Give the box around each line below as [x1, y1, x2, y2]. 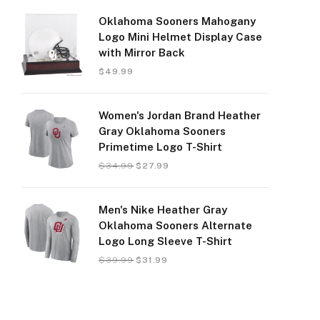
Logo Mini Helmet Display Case [99, 31, 262, 43]
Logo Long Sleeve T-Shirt [99, 235, 232, 247]
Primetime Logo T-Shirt [99, 141, 222, 153]
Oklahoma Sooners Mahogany [99, 15, 256, 27]
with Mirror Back [99, 46, 185, 59]
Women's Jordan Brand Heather [99, 109, 261, 121]
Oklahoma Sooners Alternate [99, 219, 252, 231]
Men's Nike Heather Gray [99, 204, 227, 216]
